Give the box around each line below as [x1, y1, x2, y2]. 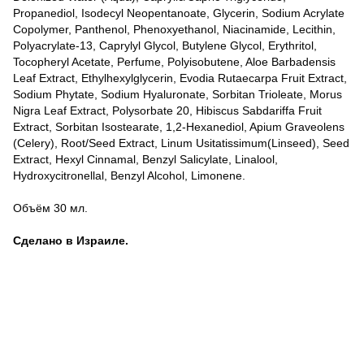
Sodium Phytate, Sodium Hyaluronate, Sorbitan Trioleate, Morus [13, 88, 342, 102]
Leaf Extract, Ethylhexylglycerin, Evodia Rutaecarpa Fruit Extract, [13, 71, 347, 85]
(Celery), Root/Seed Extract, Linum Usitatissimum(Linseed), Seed [13, 136, 349, 150]
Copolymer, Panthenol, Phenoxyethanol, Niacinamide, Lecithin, [13, 23, 336, 37]
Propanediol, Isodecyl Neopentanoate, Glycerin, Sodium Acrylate [13, 6, 344, 20]
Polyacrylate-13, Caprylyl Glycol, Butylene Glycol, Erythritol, [13, 39, 317, 53]
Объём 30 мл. [13, 201, 88, 215]
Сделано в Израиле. [13, 234, 128, 248]
